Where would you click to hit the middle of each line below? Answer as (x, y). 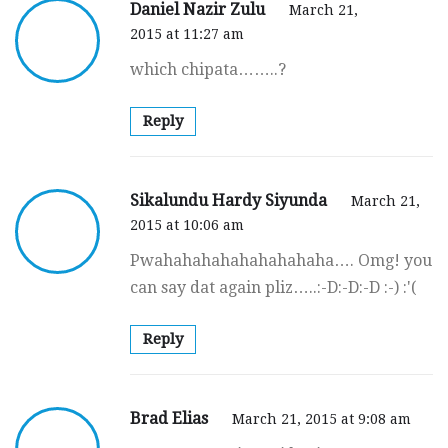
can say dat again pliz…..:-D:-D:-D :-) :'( (273, 287)
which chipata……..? (208, 69)
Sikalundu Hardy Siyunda (230, 200)
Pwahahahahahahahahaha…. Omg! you (281, 260)
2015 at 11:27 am (187, 33)
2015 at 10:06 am (187, 224)
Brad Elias (171, 418)
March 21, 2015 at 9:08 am (321, 418)
